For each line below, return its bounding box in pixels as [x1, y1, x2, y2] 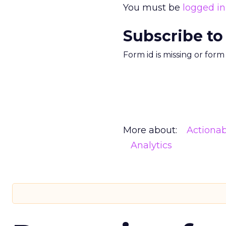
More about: [123, 125, 177, 136]
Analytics [131, 140, 172, 151]
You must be [123, 2, 183, 13]
